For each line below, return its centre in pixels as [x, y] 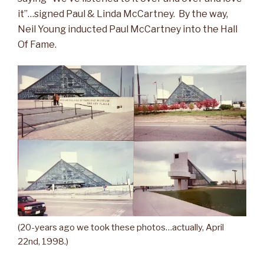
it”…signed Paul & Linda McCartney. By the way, [123, 14]
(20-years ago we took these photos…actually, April [121, 227]
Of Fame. [37, 44]
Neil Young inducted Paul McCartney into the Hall [128, 29]
